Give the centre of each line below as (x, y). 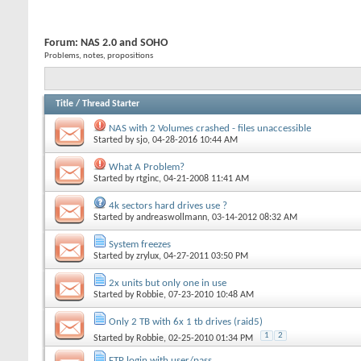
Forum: (62, 43)
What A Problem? (147, 167)
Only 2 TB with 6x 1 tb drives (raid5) (186, 322)
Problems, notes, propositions (99, 56)
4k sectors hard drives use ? (168, 205)
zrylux (147, 256)
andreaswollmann (172, 217)
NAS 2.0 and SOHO (124, 43)
